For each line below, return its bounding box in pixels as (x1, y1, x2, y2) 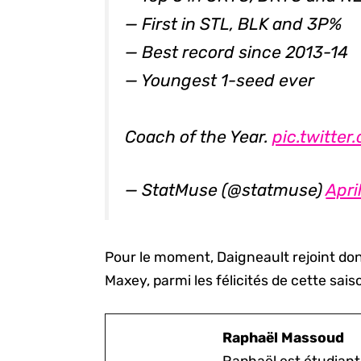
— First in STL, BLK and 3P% (125, 13, 343, 34)
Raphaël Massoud (222, 330, 345, 346)
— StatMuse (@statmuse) (125, 180, 326, 201)
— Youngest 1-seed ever (125, 69, 315, 90)
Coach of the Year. (125, 126, 273, 147)
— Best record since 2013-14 (125, 41, 349, 62)
